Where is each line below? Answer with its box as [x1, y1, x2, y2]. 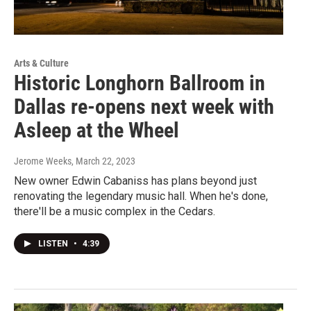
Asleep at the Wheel [14, 118, 179, 143]
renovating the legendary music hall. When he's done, [14, 190, 268, 203]
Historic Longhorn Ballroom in [14, 71, 265, 96]
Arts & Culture [14, 58, 69, 69]
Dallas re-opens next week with [14, 94, 274, 119]
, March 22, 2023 [72, 155, 135, 167]
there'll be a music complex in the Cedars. [14, 205, 215, 219]
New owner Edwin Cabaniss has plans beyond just [14, 174, 257, 188]
